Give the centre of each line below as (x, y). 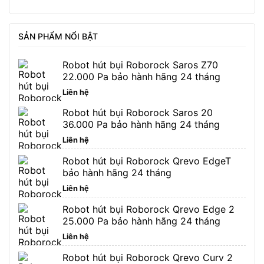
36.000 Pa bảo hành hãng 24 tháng (141, 124)
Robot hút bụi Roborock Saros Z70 (140, 65)
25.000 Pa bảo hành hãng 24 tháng (141, 221)
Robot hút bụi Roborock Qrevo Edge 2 (148, 209)
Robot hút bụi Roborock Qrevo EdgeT (147, 161)
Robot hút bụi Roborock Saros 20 (138, 112)
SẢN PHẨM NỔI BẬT (58, 36)
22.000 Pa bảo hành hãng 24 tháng (141, 76)
